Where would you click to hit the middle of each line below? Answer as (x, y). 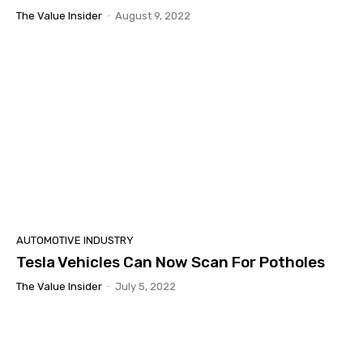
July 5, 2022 (145, 286)
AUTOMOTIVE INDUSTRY (75, 240)
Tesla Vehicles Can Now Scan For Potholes (171, 262)
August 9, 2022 (153, 15)
